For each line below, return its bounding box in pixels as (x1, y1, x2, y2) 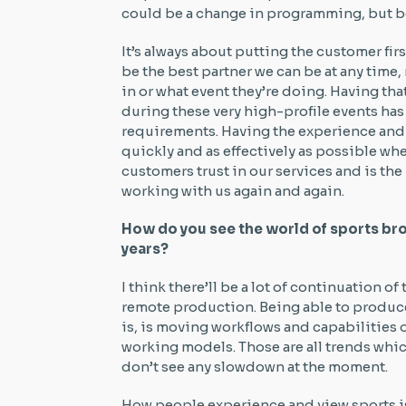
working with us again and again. (121, 181, 345, 199)
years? (121, 239, 169, 257)
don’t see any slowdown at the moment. (121, 357, 391, 375)
